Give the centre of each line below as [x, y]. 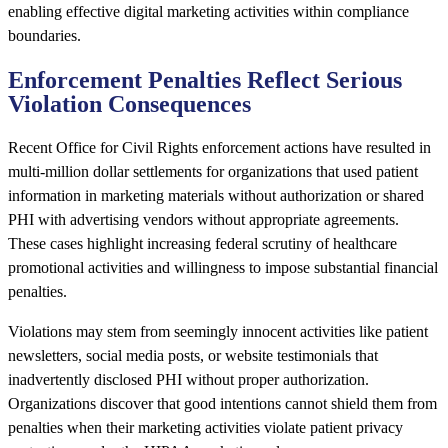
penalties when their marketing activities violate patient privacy [205, 428]
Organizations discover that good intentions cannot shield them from [222, 404]
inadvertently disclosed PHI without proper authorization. [188, 380]
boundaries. [44, 36]
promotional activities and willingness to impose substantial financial [223, 268]
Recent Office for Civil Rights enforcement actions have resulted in [219, 148]
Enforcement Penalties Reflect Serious [205, 80]
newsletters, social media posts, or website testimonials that [193, 356]
